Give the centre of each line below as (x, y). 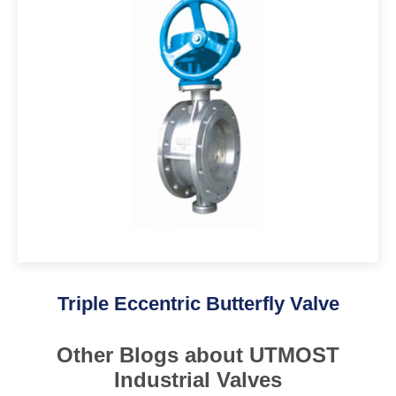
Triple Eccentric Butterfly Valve (198, 304)
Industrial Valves (198, 380)
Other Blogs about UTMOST (198, 355)
